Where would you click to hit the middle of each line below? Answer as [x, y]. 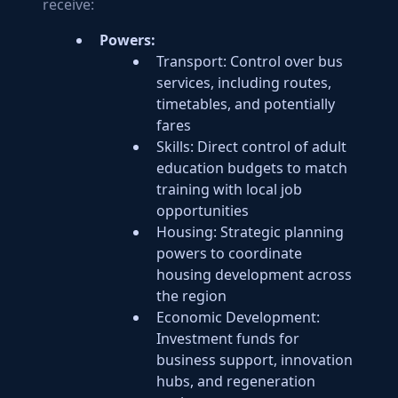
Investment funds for [228, 338]
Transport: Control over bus [250, 61]
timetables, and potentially [246, 104]
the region [191, 296]
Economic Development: [238, 317]
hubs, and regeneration [236, 381]
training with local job [229, 189]
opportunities [203, 211]
